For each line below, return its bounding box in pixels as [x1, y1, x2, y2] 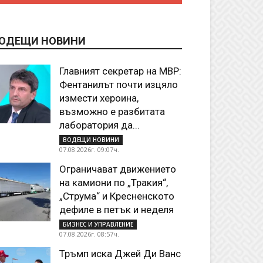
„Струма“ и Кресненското [59, 190, 174, 202]
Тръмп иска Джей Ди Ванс [59, 248, 181, 259]
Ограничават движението [59, 163, 176, 175]
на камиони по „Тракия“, [59, 177, 168, 188]
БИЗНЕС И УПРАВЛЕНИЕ [63, 220, 133, 228]
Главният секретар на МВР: [59, 65, 181, 77]
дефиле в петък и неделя [59, 204, 174, 215]
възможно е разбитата [59, 106, 165, 117]
